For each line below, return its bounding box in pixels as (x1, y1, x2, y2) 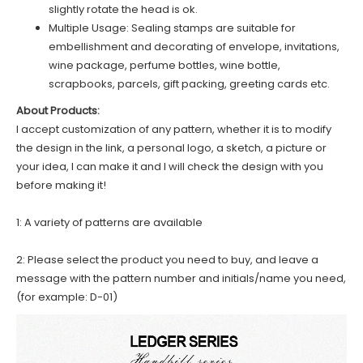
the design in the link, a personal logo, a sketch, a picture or (16, 139, 327, 156)
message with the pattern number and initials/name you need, (16, 270, 346, 286)
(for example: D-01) (16, 288, 117, 305)
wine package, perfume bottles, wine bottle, (49, 57, 280, 73)
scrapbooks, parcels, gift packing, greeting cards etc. (49, 75, 330, 92)
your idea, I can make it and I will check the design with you (16, 158, 323, 174)
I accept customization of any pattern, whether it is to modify (16, 121, 331, 137)
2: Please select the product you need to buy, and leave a (16, 251, 318, 267)
